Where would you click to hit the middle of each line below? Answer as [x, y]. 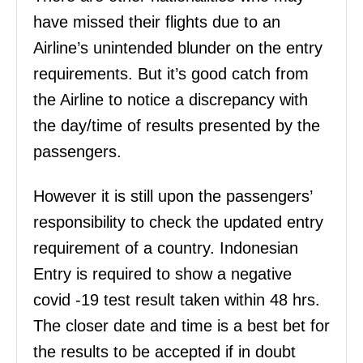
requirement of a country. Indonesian [166, 248]
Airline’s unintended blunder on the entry [178, 48]
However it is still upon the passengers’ [173, 196]
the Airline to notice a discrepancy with [171, 100]
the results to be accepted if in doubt [164, 352]
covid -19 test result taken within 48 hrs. [177, 300]
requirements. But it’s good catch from [171, 74]
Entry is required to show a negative [162, 274]
